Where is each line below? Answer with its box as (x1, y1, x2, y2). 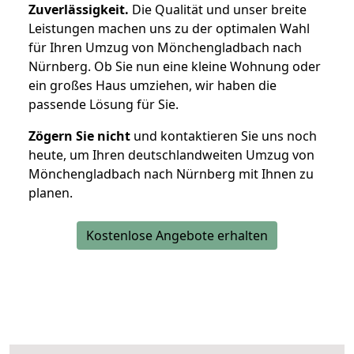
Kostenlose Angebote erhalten (86, 227, 268, 245)
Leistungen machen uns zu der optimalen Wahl (28, 20, 310, 38)
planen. (28, 184, 73, 202)
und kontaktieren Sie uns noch (130, 127, 317, 145)
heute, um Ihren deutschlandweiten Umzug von (28, 146, 314, 164)
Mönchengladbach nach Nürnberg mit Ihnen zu (28, 165, 314, 183)
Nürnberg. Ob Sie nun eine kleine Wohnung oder (28, 58, 321, 76)
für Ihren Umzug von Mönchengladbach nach (28, 39, 302, 57)
